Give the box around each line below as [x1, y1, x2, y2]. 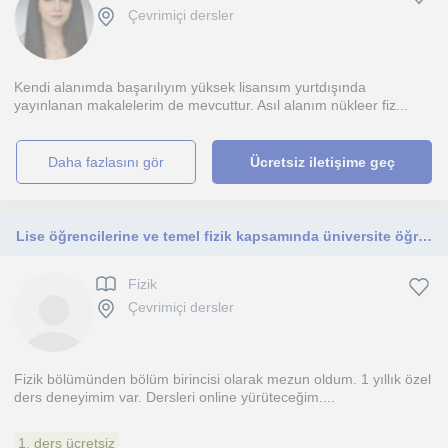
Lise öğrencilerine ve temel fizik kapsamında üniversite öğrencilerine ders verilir [418, 228, 432, 244]
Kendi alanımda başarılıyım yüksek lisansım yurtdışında [14, 79, 366, 95]
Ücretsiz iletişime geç [249, 154, 395, 170]
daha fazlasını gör [58, 154, 165, 170]
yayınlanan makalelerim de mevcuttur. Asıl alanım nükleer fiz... [14, 97, 408, 113]
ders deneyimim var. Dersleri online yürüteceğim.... [14, 389, 335, 405]
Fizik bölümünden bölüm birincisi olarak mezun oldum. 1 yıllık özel [14, 371, 431, 387]
